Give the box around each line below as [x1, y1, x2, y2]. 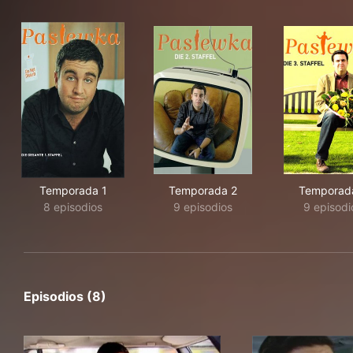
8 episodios [43, 200, 102, 214]
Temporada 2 [169, 184, 237, 197]
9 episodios [173, 200, 232, 214]
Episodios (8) [24, 288, 106, 304]
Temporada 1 [39, 184, 107, 197]
